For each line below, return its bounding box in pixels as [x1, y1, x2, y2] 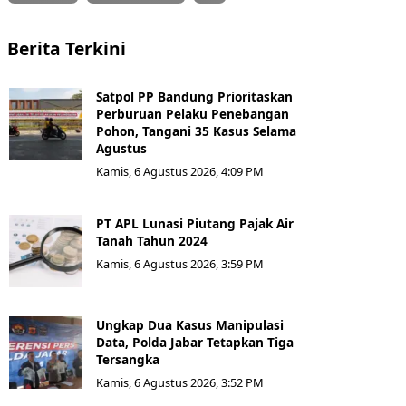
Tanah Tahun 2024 [96, 231, 208, 249]
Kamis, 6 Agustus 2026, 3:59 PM [96, 255, 264, 272]
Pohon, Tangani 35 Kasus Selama [96, 121, 296, 140]
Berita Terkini [7, 35, 126, 61]
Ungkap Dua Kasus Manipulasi [96, 315, 284, 333]
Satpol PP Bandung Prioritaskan [96, 87, 293, 105]
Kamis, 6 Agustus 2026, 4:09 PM [96, 162, 264, 179]
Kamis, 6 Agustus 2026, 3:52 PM [96, 373, 264, 391]
